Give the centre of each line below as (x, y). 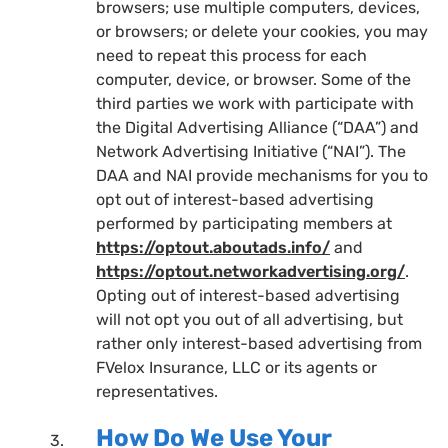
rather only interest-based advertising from (259, 343)
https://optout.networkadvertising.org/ (250, 271)
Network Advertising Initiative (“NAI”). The (251, 151)
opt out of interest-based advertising (235, 199)
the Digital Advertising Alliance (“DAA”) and (257, 127)
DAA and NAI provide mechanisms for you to (262, 175)
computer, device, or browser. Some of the (253, 79)
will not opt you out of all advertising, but (249, 319)
